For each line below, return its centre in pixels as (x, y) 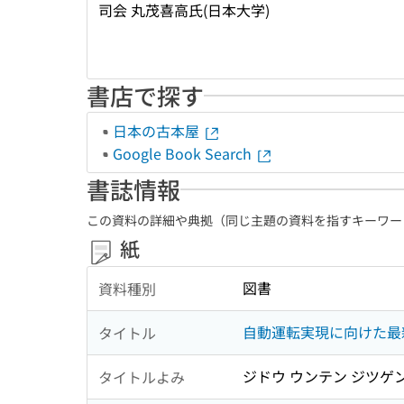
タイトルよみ (142, 376)
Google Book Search (184, 153)
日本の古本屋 (158, 131)
